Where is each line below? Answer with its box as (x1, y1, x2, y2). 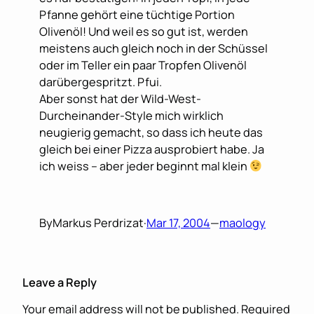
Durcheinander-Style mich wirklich (39, 108, 224, 124)
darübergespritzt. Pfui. (39, 74, 162, 90)
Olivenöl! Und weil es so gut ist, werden (39, 24, 248, 40)
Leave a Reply (22, 274, 97, 290)
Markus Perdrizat (53, 214, 144, 231)
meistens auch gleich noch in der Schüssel (39, 41, 268, 57)
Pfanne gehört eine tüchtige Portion (39, 7, 235, 23)
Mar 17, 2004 (146, 214, 210, 231)
